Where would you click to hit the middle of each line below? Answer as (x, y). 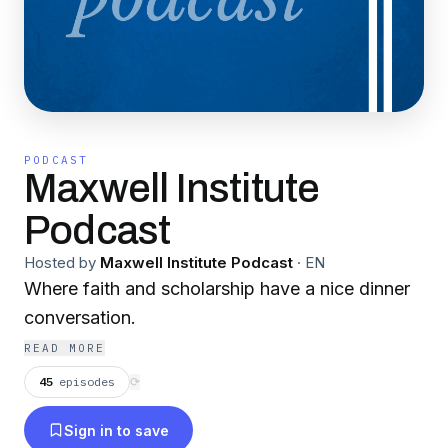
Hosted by (60, 262)
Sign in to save (116, 430)
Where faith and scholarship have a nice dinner (217, 288)
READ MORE (64, 348)
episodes (87, 381)
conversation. (80, 317)
